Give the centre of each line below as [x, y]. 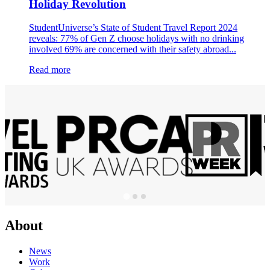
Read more [50, 69]
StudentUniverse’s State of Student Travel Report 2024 [133, 27]
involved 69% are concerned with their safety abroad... [133, 49]
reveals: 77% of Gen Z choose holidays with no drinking [137, 38]
